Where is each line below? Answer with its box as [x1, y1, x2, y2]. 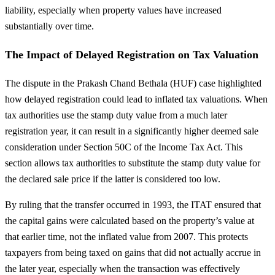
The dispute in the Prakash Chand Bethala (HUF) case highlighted [5, 78, 261, 89]
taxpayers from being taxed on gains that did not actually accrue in [5, 247, 261, 258]
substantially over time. [5, 20, 94, 31]
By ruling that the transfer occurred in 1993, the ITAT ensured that [5, 199, 261, 211]
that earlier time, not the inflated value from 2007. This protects [5, 231, 248, 242]
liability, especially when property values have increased [5, 4, 222, 15]
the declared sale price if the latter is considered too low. [5, 174, 220, 185]
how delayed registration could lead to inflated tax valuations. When [5, 94, 268, 105]
